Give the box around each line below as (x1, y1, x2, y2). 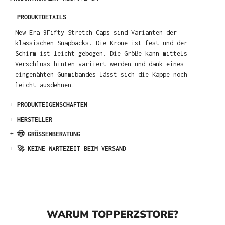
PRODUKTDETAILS (17, 13, 66, 21)
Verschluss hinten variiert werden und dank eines (15, 60, 184, 68)
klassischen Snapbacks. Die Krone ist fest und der (15, 39, 188, 47)
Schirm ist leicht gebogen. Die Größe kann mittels (15, 49, 188, 57)
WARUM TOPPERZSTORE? (47, 207, 178, 222)
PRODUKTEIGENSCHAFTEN (17, 101, 87, 109)
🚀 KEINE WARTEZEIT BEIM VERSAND (17, 145, 126, 153)
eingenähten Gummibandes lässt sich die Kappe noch (15, 70, 188, 78)
